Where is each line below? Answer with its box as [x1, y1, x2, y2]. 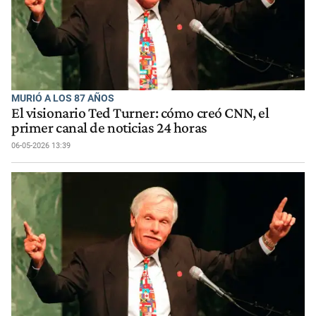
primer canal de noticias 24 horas [11, 119, 207, 136]
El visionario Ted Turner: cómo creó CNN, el [11, 104, 269, 121]
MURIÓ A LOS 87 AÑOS [11, 92, 114, 104]
